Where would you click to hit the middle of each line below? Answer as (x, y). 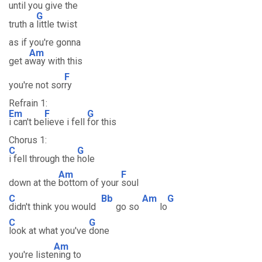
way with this (56, 61)
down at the (34, 183)
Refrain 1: (28, 103)
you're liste (31, 255)
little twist (57, 24)
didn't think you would (54, 207)
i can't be (27, 122)
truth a (23, 24)
